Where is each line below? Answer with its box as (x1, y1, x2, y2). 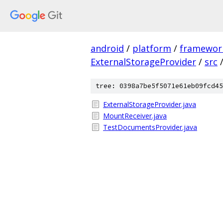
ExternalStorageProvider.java (103, 100, 196, 109)
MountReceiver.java (103, 111, 167, 120)
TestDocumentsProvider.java (103, 122, 197, 132)
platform (132, 42, 171, 54)
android (91, 42, 124, 54)
